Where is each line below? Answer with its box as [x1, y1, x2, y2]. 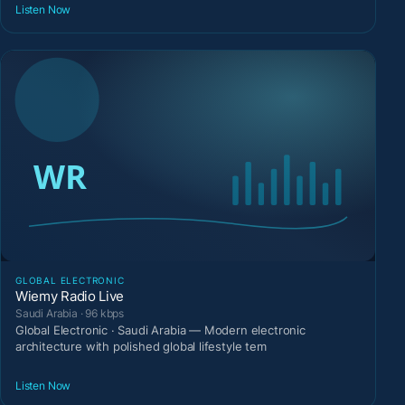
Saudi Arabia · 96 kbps [15, 306, 125, 321]
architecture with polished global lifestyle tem [15, 339, 267, 354]
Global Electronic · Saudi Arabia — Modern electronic [15, 323, 306, 338]
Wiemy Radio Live [15, 287, 125, 306]
